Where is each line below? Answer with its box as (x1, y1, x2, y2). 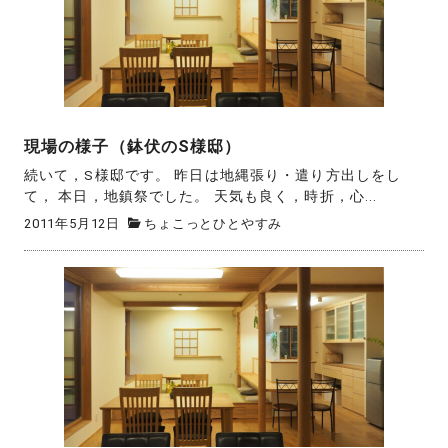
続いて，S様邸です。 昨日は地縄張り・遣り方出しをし (24, 167, 402, 184)
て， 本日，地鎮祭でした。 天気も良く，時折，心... (24, 188, 378, 205)
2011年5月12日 (24, 215, 120, 231)
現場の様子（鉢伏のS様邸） (24, 136, 242, 156)
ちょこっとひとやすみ (144, 215, 283, 231)
